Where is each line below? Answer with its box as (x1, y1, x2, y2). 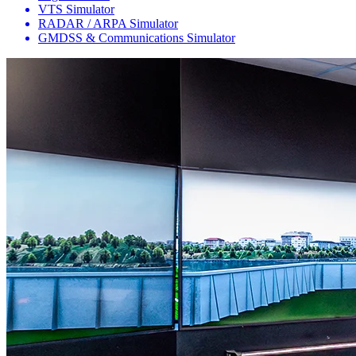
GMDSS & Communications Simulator (38, 31, 235, 45)
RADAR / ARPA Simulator (38, 17, 178, 31)
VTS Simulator (38, 2, 114, 17)
